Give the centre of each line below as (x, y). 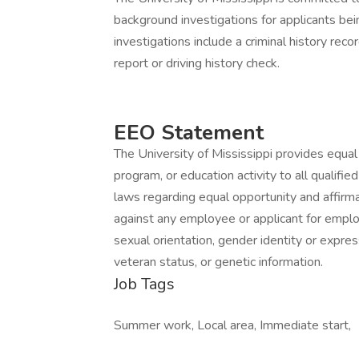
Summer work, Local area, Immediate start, (232, 325)
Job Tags (144, 284)
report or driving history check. (197, 63)
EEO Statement (189, 133)
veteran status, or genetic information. (218, 262)
